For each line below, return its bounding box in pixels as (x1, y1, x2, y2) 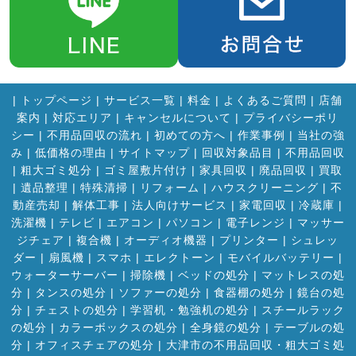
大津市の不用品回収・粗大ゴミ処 (165, 339, 345, 352)
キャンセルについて (124, 111, 231, 125)
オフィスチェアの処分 (34, 339, 154, 352)
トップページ (21, 94, 92, 107)
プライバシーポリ (243, 111, 339, 125)
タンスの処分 (34, 286, 106, 300)
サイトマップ (118, 146, 190, 160)
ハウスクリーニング (211, 181, 319, 195)
